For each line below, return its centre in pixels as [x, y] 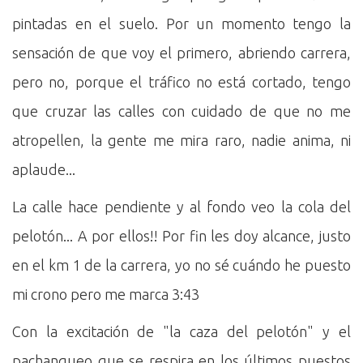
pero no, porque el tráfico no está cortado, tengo [181, 82]
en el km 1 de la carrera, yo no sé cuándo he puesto [181, 265]
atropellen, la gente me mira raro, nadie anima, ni [181, 140]
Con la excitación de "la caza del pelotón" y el [181, 331]
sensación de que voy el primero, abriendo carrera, [181, 53]
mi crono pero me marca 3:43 [106, 294]
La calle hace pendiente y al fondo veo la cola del [181, 207]
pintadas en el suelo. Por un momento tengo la [181, 23]
